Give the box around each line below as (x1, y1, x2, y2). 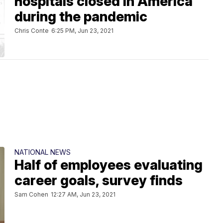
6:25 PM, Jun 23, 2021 (51, 27, 113, 34)
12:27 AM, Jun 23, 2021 (51, 191, 115, 198)
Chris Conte (14, 27, 49, 34)
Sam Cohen (14, 191, 48, 198)
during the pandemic (14, 8, 147, 25)
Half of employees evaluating (14, 157, 203, 173)
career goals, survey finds (14, 172, 183, 189)
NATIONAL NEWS (14, 148, 71, 156)
